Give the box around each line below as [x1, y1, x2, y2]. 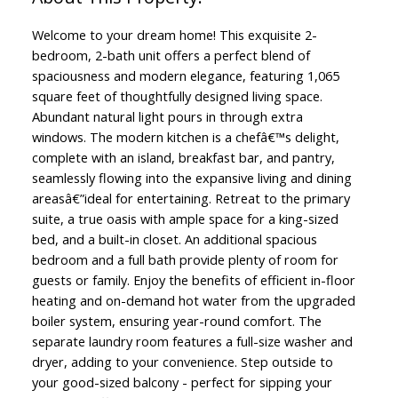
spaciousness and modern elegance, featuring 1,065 [31, 67, 339, 85]
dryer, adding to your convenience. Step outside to [31, 353, 333, 371]
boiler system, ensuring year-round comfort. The [31, 312, 322, 330]
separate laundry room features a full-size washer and [31, 332, 353, 351]
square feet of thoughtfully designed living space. [31, 87, 322, 106]
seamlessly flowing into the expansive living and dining [31, 169, 352, 187]
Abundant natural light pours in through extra [31, 107, 303, 126]
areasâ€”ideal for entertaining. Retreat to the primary [31, 189, 350, 208]
